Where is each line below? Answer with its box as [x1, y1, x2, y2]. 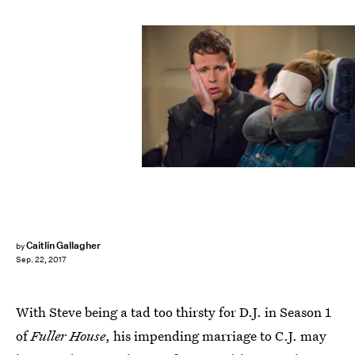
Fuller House [31, 326, 105, 345]
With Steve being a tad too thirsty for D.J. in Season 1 [16, 303, 331, 321]
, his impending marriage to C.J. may [105, 326, 326, 345]
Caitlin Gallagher [25, 239, 101, 252]
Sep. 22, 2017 [16, 254, 67, 265]
